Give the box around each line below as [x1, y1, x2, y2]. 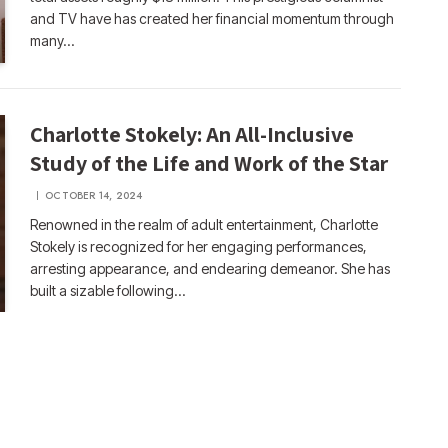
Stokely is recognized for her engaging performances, [30, 237, 368, 255]
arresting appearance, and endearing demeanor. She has [30, 259, 391, 277]
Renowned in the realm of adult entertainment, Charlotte [30, 215, 379, 233]
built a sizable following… [30, 281, 186, 299]
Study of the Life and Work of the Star [30, 148, 389, 177]
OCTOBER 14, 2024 [45, 187, 143, 203]
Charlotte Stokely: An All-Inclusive [30, 119, 355, 148]
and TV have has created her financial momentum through [30, 10, 395, 27]
